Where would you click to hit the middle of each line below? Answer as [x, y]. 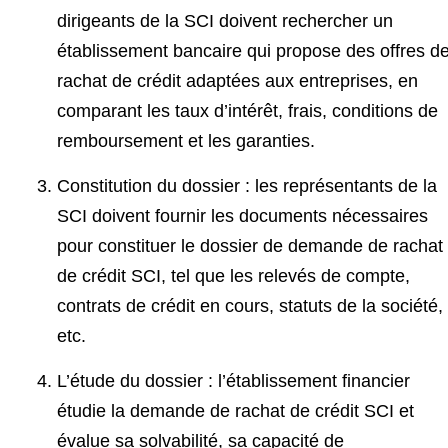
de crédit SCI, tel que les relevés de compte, [233, 275]
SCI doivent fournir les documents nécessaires [242, 215]
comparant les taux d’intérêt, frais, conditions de [247, 110]
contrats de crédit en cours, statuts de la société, [250, 305]
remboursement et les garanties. [186, 140]
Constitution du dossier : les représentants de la [247, 185]
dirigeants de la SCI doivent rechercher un [225, 20]
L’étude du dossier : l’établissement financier [233, 380]
